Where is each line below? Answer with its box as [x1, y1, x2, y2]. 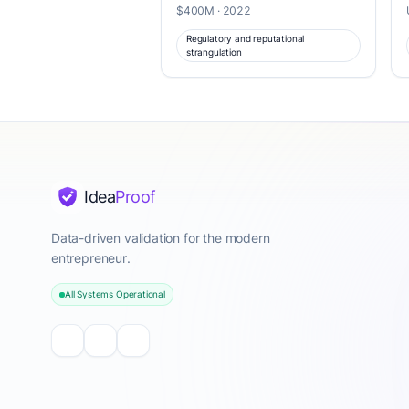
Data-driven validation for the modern [51, 230, 270, 246]
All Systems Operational [65, 288, 165, 299]
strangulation [186, 47, 242, 58]
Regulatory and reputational [186, 33, 305, 44]
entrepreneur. [51, 250, 131, 266]
